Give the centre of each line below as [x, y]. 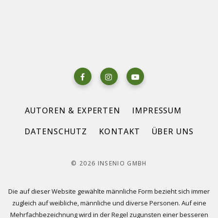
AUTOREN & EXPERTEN [73, 111]
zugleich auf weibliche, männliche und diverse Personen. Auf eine [109, 203]
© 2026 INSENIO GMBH [109, 163]
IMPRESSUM [157, 111]
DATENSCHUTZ [56, 132]
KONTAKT [119, 132]
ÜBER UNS [173, 132]
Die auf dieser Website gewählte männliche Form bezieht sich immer [109, 191]
